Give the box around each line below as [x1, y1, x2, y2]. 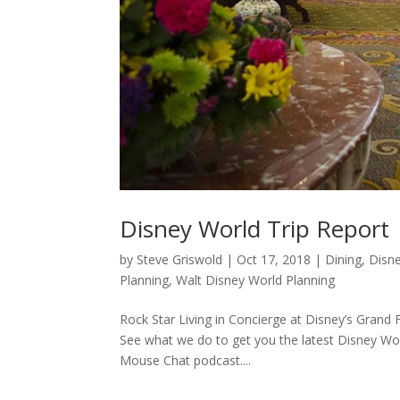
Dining [325, 251, 362, 269]
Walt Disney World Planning [176, 271, 336, 289]
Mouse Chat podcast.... [120, 352, 252, 370]
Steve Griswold [137, 251, 223, 269]
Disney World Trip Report [120, 212, 390, 246]
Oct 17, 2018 [237, 251, 312, 269]
